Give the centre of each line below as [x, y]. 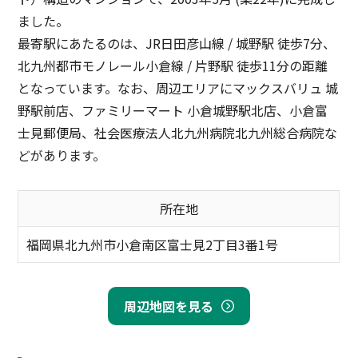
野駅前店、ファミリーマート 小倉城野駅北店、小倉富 [173, 111]
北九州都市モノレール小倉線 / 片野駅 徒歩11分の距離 [173, 66]
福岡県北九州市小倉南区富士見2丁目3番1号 [153, 245]
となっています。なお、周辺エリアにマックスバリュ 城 [178, 88]
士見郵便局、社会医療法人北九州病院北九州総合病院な [178, 133]
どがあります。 [62, 155]
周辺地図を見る [169, 306]
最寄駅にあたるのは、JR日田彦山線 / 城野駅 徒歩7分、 [177, 44]
